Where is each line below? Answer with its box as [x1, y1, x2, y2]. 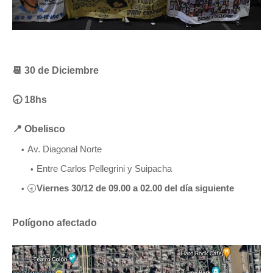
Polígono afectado [12, 218, 97, 229]
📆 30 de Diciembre [12, 65, 99, 76]
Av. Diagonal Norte [27, 144, 104, 155]
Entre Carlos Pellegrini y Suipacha [37, 163, 172, 174]
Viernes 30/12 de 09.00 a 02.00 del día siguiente [37, 183, 234, 194]
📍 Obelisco [12, 124, 65, 135]
